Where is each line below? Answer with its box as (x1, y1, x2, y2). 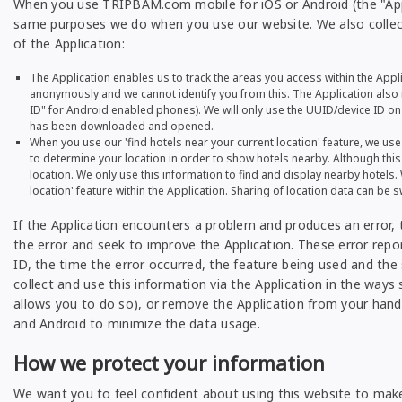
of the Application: (13, 35, 125, 52)
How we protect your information (13, 349, 325, 376)
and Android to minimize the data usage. (13, 315, 260, 332)
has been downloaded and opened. (30, 118, 214, 134)
